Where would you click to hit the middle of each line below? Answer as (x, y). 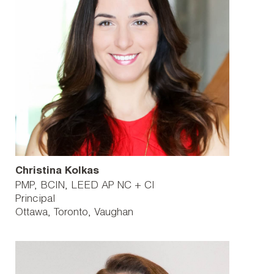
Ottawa (31, 213)
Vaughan (114, 213)
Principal (35, 200)
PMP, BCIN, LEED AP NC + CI (85, 186)
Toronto (71, 213)
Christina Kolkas (57, 172)
